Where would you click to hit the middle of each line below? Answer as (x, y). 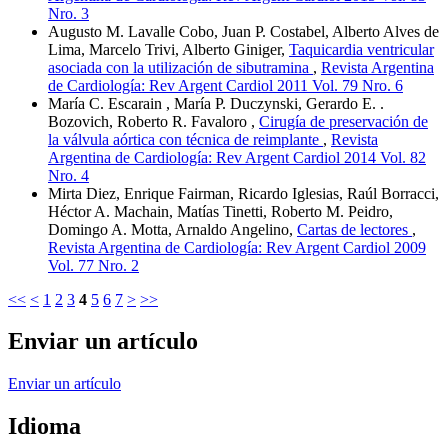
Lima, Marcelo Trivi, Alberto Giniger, (168, 49)
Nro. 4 (68, 175)
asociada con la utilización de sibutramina (180, 67)
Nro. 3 (68, 13)
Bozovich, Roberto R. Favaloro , (153, 121)
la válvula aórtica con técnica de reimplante (185, 139)
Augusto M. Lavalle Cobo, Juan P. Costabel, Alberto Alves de (243, 31)
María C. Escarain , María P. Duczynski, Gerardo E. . (216, 103)
